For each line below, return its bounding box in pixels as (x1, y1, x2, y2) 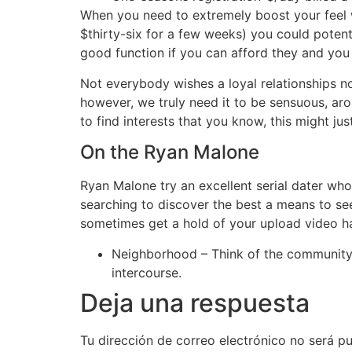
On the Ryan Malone (80, 141, 259, 164)
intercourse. (112, 264, 181, 280)
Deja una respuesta (80, 287, 310, 318)
